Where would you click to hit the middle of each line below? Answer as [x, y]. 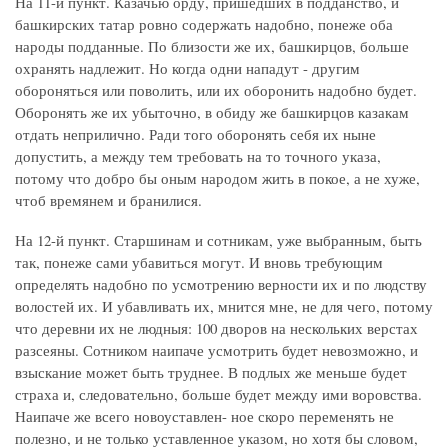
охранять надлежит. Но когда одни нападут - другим [187, 68]
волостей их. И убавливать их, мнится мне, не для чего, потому [224, 306]
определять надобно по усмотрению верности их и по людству [221, 284]
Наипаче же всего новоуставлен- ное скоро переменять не [204, 416]
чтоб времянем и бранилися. [108, 200]
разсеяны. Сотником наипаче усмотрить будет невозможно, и [216, 350]
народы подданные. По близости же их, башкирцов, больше [212, 46]
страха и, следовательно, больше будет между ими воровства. [218, 394]
